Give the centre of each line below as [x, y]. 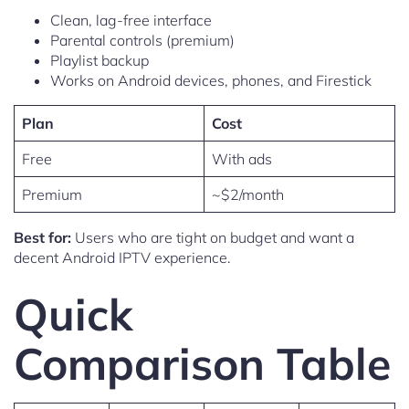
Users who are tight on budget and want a [213, 238]
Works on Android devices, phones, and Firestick [211, 81]
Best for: [42, 238]
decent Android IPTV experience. [122, 258]
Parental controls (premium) [142, 41]
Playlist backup [100, 61]
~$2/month [248, 195]
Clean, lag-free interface [131, 21]
